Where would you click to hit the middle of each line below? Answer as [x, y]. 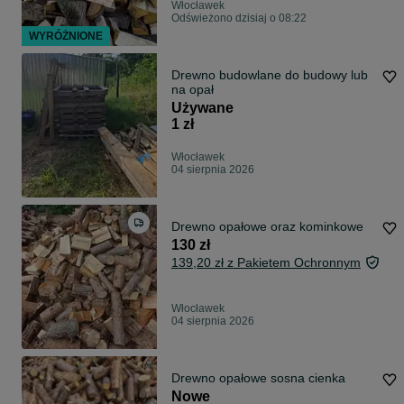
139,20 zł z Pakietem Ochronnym [266, 263]
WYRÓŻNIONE [66, 37]
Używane [202, 108]
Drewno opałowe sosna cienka [258, 378]
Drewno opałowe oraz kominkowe [267, 227]
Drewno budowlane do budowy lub [270, 75]
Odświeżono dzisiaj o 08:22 [239, 18]
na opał [193, 90]
